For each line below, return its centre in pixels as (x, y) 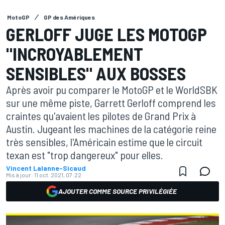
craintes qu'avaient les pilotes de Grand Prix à (101, 116)
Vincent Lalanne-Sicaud (46, 168)
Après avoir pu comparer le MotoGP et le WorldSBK (112, 89)
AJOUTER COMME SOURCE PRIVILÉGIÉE (118, 191)
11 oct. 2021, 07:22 (58, 175)
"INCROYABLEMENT (75, 53)
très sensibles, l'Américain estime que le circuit (104, 142)
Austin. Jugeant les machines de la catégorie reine (111, 129)
